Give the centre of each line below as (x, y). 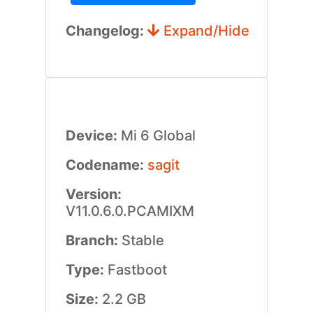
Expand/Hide (204, 31)
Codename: (106, 165)
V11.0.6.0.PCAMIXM (130, 211)
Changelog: (106, 31)
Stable (143, 240)
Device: (93, 136)
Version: (93, 194)
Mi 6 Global (158, 136)
